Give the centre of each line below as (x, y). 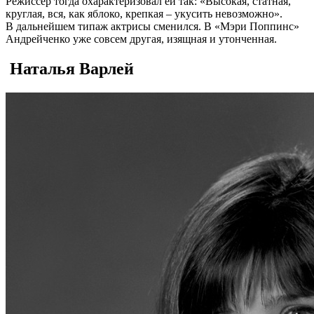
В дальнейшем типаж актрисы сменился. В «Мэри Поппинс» (152, 26)
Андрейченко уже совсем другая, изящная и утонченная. (141, 39)
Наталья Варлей (70, 68)
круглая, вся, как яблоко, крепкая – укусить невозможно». (144, 14)
